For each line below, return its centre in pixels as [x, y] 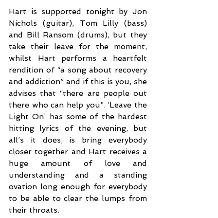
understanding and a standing [78, 175]
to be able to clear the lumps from [78, 199]
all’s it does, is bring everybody [78, 140]
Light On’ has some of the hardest [78, 117]
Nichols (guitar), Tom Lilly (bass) [78, 23]
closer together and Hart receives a [78, 152]
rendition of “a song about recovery [78, 70]
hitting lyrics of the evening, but [78, 128]
